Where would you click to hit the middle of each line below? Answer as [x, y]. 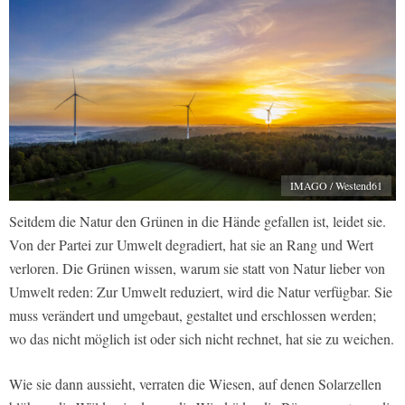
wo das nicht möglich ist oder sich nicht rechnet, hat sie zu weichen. [202, 339]
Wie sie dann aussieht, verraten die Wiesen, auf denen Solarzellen [195, 384]
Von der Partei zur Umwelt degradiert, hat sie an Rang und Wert [191, 245]
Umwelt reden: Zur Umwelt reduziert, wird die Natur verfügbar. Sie [201, 292]
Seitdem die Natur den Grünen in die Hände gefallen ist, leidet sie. [198, 221]
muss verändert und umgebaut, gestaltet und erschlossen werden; [193, 316]
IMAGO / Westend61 [336, 186]
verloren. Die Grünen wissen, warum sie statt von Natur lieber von [197, 268]
